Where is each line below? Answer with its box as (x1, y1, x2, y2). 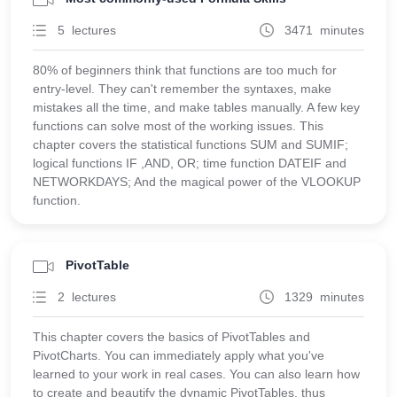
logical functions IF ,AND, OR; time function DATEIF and (33, 156, 346, 170)
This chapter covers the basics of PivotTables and (33, 330, 310, 344)
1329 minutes (284, 290, 364, 304)
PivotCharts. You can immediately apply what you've (33, 348, 324, 362)
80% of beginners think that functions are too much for (33, 63, 337, 77)
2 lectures (58, 290, 116, 304)
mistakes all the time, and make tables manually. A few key (33, 100, 360, 114)
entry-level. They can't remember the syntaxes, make (33, 82, 331, 96)
